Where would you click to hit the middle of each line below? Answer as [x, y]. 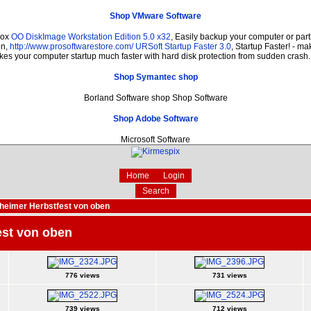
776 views [82, 275]
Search [155, 191]
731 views [229, 275]
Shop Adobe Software [155, 118]
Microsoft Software [155, 139]
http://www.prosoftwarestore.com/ [72, 46]
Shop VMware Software [155, 16]
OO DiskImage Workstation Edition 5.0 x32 [91, 36]
